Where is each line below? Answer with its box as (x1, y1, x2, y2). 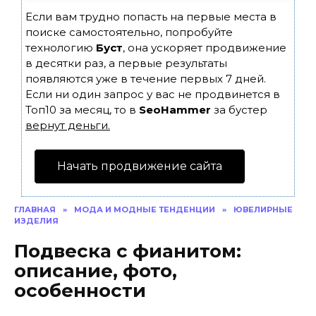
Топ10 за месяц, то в (25, 103, 139, 116)
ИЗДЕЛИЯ (14, 216, 59, 226)
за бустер (211, 103, 267, 116)
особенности (14, 279, 146, 302)
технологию (25, 41, 96, 54)
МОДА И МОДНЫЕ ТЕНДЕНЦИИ (74, 205, 215, 214)
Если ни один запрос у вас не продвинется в (25, 87, 280, 101)
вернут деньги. (25, 119, 110, 132)
